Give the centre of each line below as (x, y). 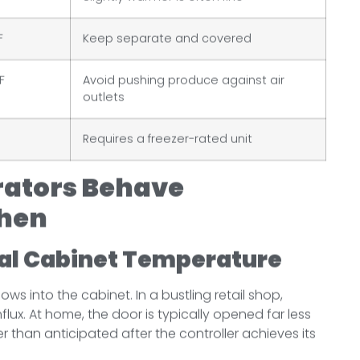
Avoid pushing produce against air (184, 81)
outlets (104, 98)
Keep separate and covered (167, 39)
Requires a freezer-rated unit (168, 139)
